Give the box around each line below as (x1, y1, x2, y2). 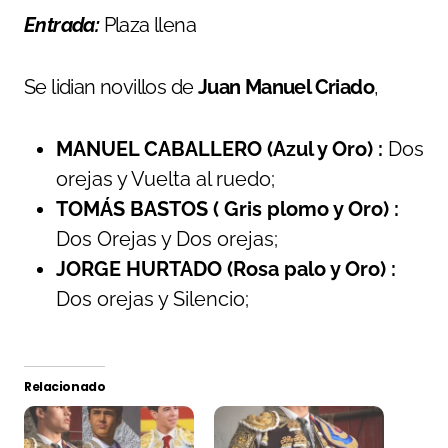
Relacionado (24, 377, 106, 395)
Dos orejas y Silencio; (56, 286, 249, 311)
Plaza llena (99, 12, 197, 37)
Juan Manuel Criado (197, 74, 375, 99)
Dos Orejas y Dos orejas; (56, 226, 278, 251)
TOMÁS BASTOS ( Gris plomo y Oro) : (56, 196, 399, 221)
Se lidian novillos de (24, 74, 198, 99)
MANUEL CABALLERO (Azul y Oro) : (56, 136, 383, 161)
